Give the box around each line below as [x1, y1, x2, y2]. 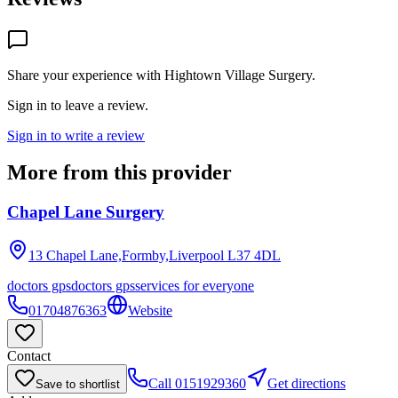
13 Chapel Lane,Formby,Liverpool [28, 248, 224, 264]
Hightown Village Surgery [164, 67, 312, 83]
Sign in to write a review [7, 127, 145, 143]
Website [128, 303, 172, 319]
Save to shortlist [36, 378, 120, 392]
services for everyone [135, 278, 254, 294]
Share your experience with [7, 67, 164, 83]
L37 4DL [227, 248, 281, 264]
